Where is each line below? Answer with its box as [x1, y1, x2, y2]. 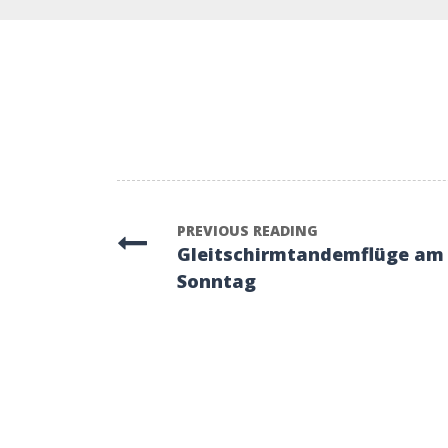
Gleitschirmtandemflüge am [177, 242, 444, 266]
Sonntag [177, 269, 256, 293]
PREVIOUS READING [177, 221, 318, 240]
